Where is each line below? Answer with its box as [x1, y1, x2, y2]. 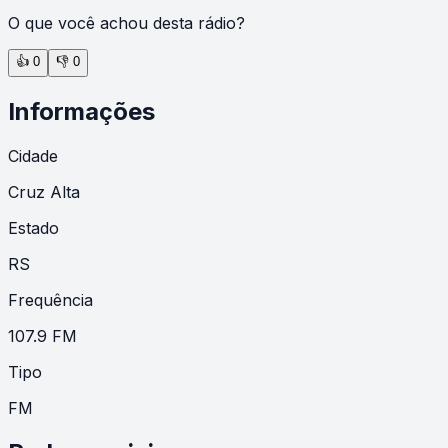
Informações [8, 96, 155, 126]
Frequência [8, 289, 93, 310]
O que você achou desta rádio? [8, 12, 245, 33]
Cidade [8, 145, 58, 166]
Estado [8, 217, 59, 238]
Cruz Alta [8, 181, 80, 202]
